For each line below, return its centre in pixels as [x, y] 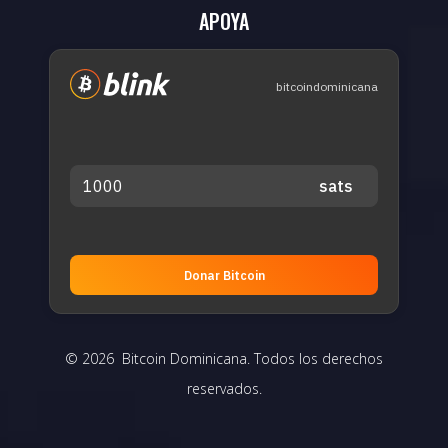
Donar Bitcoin [224, 275]
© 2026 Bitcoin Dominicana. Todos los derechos [224, 359]
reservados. [224, 389]
